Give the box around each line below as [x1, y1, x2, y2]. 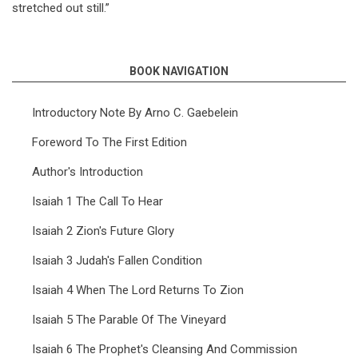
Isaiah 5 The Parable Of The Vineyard [32, 312, 226, 327]
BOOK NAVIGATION [129, 65, 229, 78]
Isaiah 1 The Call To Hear [32, 194, 163, 209]
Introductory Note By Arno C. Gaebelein [32, 105, 238, 120]
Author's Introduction [32, 165, 143, 179]
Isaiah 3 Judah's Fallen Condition [32, 253, 202, 268]
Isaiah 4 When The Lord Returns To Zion [32, 283, 244, 297]
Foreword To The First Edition [32, 135, 187, 149]
